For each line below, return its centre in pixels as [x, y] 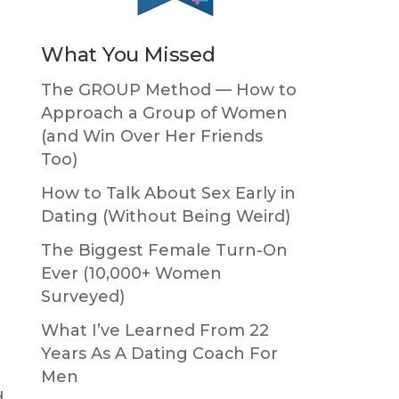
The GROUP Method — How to [169, 90]
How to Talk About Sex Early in [168, 193]
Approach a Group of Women [164, 113]
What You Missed [128, 54]
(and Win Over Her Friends [152, 136]
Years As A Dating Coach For [159, 353]
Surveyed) [83, 296]
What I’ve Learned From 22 [155, 330]
